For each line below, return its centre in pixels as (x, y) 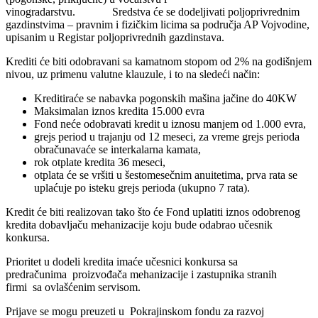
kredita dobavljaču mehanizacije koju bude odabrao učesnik (139, 224)
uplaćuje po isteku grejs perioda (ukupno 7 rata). (142, 187)
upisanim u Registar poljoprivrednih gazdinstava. (115, 37)
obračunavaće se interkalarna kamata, (117, 149)
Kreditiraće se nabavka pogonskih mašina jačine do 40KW (165, 98)
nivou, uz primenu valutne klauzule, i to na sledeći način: (133, 74)
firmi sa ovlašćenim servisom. (73, 287)
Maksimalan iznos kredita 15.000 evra (119, 111)
